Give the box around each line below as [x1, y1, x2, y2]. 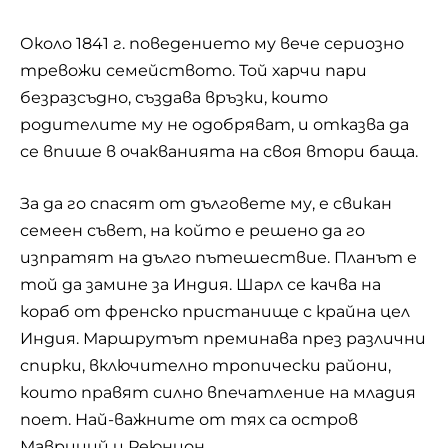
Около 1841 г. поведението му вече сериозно [20, 33, 404, 53]
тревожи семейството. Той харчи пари [20, 60, 367, 80]
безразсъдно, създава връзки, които [20, 87, 328, 107]
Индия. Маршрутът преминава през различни [20, 329, 426, 349]
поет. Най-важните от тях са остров [20, 410, 358, 430]
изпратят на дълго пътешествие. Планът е [20, 248, 417, 268]
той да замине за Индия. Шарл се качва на [20, 275, 381, 295]
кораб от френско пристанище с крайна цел [20, 302, 410, 322]
